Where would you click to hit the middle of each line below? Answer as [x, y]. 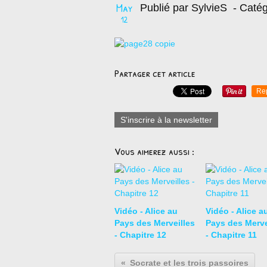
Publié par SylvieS [184, 8]
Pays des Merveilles [155, 223]
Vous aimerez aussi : [154, 151]
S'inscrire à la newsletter [166, 120]
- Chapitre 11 [231, 235]
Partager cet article [155, 73]
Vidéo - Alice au [146, 211]
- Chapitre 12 [140, 235]
